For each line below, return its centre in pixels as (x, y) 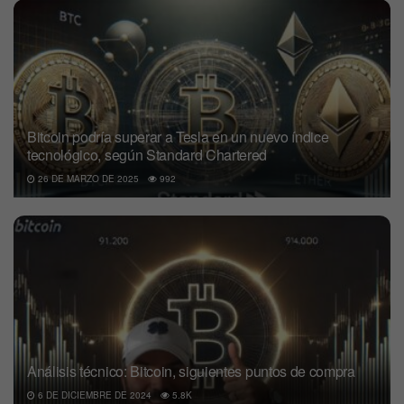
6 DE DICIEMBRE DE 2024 (93, 395)
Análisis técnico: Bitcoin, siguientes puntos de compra (191, 371)
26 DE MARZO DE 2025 (87, 178)
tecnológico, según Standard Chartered (147, 154)
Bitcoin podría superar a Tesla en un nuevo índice (178, 136)
